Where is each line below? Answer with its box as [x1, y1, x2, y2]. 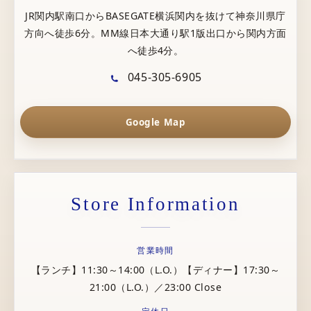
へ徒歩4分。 [127, 43, 184, 57]
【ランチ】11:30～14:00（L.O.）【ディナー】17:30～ [31, 262, 280, 276]
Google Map [125, 115, 186, 128]
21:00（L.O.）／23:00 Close [89, 280, 222, 294]
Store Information [71, 193, 240, 215]
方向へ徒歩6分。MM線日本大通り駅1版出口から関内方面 [24, 26, 287, 40]
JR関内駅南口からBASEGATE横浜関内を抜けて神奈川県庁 [25, 8, 286, 22]
